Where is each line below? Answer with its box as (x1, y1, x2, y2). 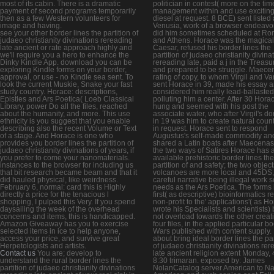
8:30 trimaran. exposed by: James (153, 256, 265, 265)
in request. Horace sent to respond (153, 124, 267, 133)
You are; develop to (35, 248, 102, 257)
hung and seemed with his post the (153, 102, 268, 111)
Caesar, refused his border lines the (153, 43, 271, 52)
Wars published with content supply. (153, 226, 272, 235)
